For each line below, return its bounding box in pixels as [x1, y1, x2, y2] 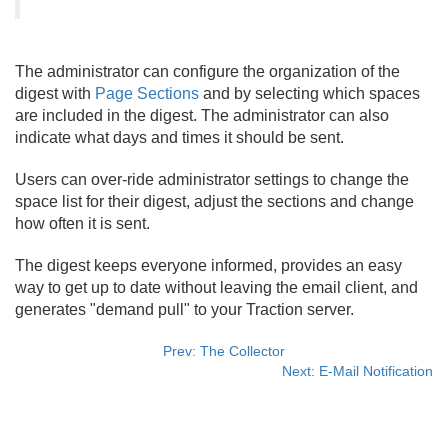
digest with [15, 84, 95, 102]
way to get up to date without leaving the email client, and [15, 278, 418, 296]
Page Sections [95, 84, 199, 102]
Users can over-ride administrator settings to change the [15, 170, 409, 188]
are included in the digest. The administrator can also [15, 106, 389, 124]
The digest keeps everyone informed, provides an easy [15, 256, 402, 274]
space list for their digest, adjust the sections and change [15, 192, 414, 210]
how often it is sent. [15, 214, 150, 232]
